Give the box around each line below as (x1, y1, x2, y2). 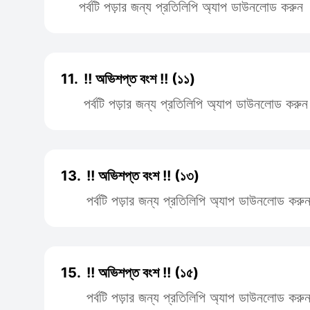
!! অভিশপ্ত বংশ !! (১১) (84, 71, 195, 87)
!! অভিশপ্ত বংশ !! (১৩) (86, 167, 199, 184)
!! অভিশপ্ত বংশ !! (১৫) (86, 264, 199, 281)
